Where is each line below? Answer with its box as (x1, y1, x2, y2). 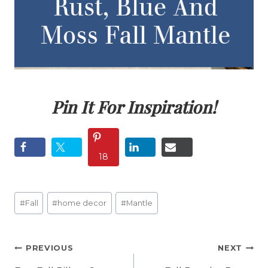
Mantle (126, 198, 153, 208)
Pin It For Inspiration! (51, 96, 217, 118)
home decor (57, 198, 107, 208)
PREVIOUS (26, 243, 74, 253)
